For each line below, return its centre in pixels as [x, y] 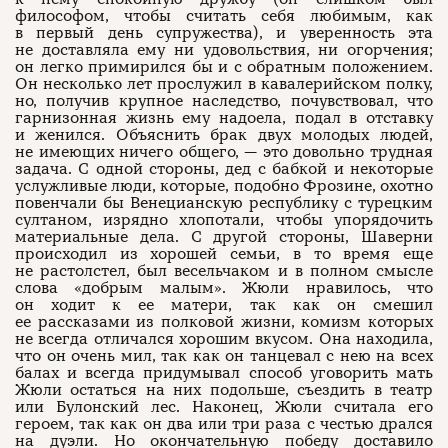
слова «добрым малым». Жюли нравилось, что [224, 288]
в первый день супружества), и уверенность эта [224, 33]
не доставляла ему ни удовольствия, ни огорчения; [224, 50]
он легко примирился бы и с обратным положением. [224, 67]
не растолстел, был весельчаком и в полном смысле [224, 271]
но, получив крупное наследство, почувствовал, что [224, 101]
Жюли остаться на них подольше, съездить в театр [224, 390]
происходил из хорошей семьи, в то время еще [224, 254]
